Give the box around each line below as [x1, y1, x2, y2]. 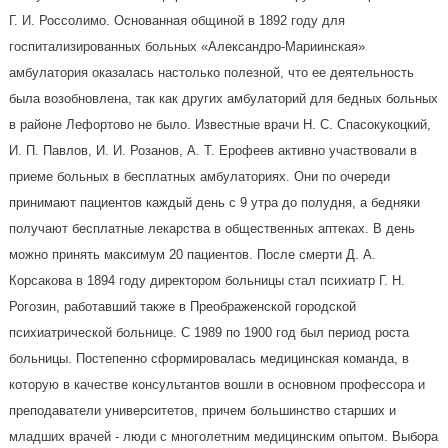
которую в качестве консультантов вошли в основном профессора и [8, 376, 425, 392]
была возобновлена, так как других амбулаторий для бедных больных [8, 90, 438, 106]
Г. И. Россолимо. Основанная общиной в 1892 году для [8, 12, 345, 28]
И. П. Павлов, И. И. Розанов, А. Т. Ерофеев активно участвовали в [8, 142, 417, 158]
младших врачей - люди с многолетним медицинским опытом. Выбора [8, 428, 438, 444]
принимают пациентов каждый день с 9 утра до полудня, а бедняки [8, 194, 420, 210]
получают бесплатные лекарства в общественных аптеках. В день [8, 220, 415, 236]
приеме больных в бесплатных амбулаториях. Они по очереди [8, 168, 390, 184]
